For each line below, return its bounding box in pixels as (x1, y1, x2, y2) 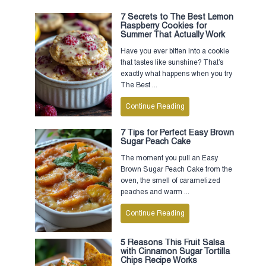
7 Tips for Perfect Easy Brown (120, 129, 234, 137)
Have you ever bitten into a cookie (120, 47, 229, 55)
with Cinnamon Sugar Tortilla (120, 248, 230, 256)
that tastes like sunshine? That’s (120, 59, 223, 66)
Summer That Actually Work (120, 31, 225, 39)
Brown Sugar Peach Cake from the (120, 166, 232, 173)
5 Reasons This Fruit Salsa (120, 239, 224, 247)
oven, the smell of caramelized (120, 177, 220, 184)
